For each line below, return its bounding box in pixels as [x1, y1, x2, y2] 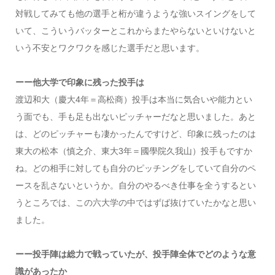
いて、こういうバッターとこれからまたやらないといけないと [15, 25, 256, 36]
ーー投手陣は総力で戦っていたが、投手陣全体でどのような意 [15, 249, 256, 259]
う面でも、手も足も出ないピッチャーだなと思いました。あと [15, 111, 256, 122]
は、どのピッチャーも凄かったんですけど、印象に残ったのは [15, 128, 256, 139]
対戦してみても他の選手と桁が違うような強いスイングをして [15, 8, 256, 18]
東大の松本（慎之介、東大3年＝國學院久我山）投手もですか [15, 145, 252, 156]
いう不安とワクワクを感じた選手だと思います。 [15, 42, 204, 53]
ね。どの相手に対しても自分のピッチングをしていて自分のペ [15, 163, 256, 173]
